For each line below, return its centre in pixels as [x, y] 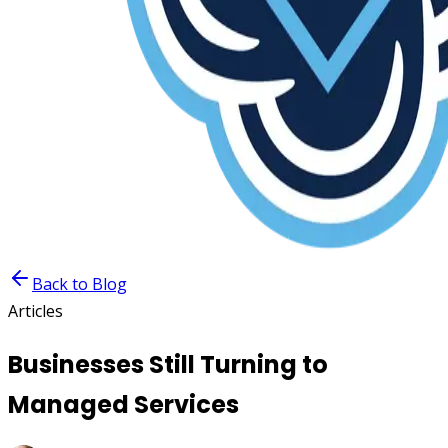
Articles [35, 311]
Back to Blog [79, 284]
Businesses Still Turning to [168, 364]
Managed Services [123, 404]
